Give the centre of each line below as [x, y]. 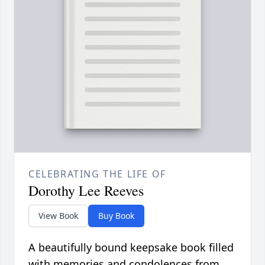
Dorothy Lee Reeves [86, 190]
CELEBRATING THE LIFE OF [97, 174]
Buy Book [116, 215]
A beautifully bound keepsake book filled [131, 247]
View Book [58, 215]
